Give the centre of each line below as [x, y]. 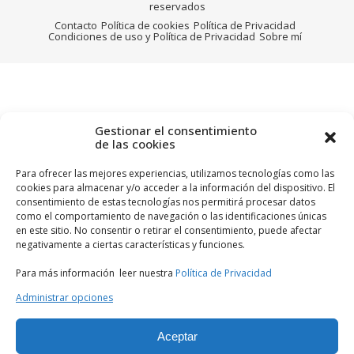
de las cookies [135, 144]
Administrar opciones [64, 298]
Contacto [76, 26]
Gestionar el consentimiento [176, 130]
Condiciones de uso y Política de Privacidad [152, 37]
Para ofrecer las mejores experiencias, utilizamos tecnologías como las [175, 173]
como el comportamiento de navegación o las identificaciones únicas [171, 216]
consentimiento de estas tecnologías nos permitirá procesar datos [166, 202]
